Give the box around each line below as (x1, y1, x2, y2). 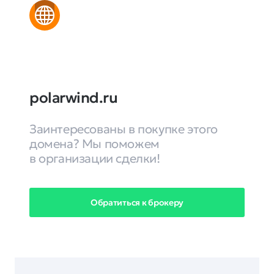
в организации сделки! (29, 150, 160, 166)
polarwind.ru (29, 89, 118, 107)
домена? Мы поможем (29, 136, 160, 152)
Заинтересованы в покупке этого (29, 121, 218, 137)
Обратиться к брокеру (90, 196, 184, 208)
